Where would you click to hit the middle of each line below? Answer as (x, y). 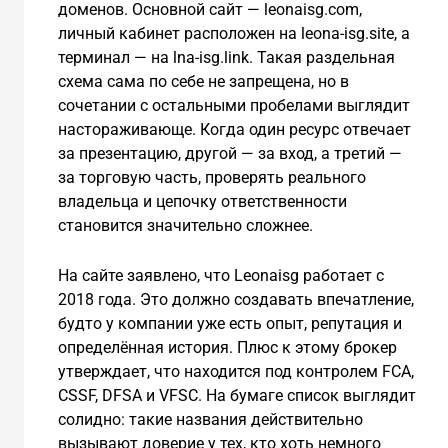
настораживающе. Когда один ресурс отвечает (234, 130)
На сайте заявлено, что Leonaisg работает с (220, 275)
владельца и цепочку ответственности (202, 202)
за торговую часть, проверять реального (211, 178)
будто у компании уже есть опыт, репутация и (229, 323)
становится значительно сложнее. (185, 226)
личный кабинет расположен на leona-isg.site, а (233, 34)
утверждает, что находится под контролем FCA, (235, 371)
